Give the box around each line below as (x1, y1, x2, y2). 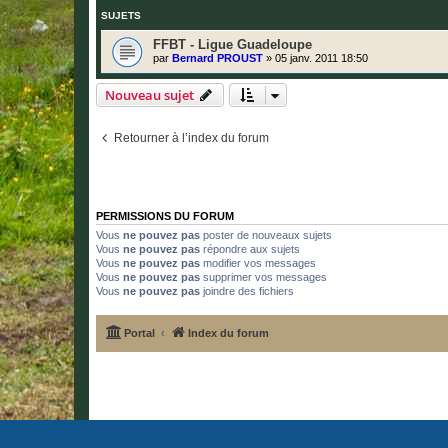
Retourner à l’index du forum (114, 131, 269, 146)
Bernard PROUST (172, 52, 263, 65)
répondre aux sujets (200, 243, 300, 256)
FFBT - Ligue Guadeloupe (153, 37, 312, 53)
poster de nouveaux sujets (200, 229, 332, 242)
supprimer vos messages (200, 271, 327, 284)
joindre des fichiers (200, 285, 294, 298)
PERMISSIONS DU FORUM (96, 210, 234, 223)
